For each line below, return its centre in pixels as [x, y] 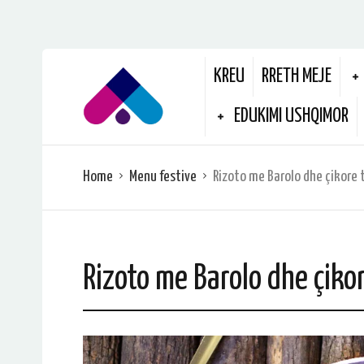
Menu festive [163, 177]
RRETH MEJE [297, 77]
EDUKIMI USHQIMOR [291, 117]
